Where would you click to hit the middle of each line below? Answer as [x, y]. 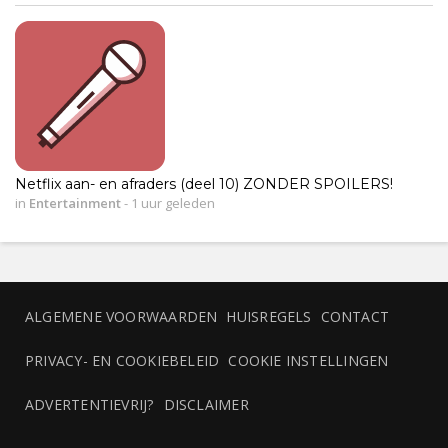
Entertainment [75, 202]
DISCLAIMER [206, 404]
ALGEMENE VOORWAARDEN [121, 316]
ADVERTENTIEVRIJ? [90, 404]
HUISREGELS [269, 316]
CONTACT [355, 316]
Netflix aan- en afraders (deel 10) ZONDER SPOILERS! [204, 183]
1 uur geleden [171, 202]
